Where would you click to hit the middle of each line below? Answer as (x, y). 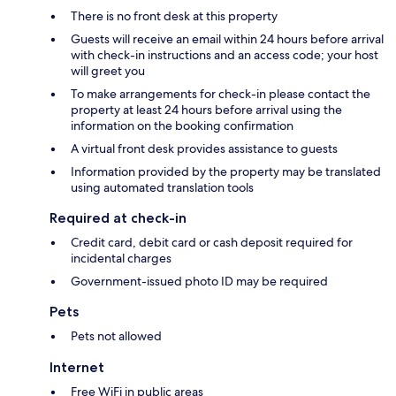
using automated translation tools (162, 188)
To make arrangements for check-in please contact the (221, 94)
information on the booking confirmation (182, 126)
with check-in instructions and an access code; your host (225, 55)
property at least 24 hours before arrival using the (206, 110)
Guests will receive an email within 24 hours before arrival (227, 39)
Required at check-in (118, 218)
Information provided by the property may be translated (226, 172)
